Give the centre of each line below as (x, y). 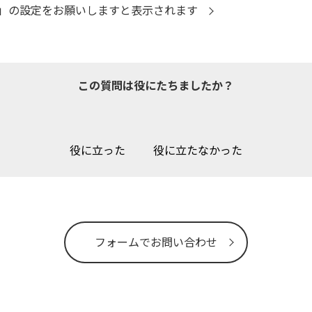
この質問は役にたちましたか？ (156, 85)
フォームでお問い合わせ (156, 242)
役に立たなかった (198, 150)
